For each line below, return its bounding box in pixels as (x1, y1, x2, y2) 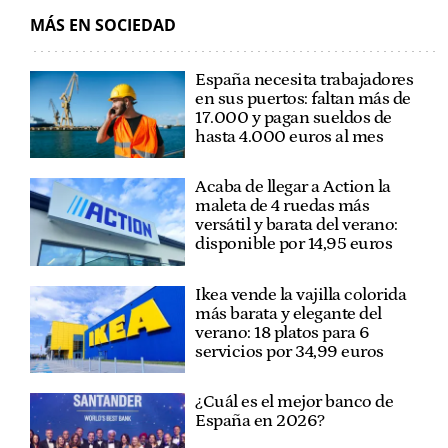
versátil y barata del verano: (195, 215, 398, 236)
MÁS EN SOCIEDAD (30, 13, 176, 36)
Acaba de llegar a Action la (195, 177, 391, 198)
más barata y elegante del (195, 303, 382, 324)
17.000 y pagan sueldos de (195, 107, 392, 128)
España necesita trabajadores (195, 69, 414, 90)
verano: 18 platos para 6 (195, 322, 370, 343)
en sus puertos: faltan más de (195, 88, 411, 109)
